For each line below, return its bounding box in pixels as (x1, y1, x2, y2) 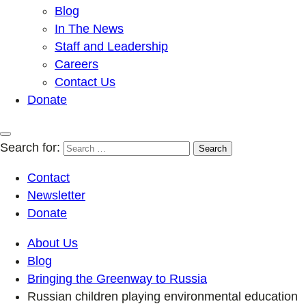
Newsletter (27, 188, 85, 202)
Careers (55, 57, 98, 71)
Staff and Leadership (55, 39, 168, 53)
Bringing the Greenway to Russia (27, 271, 207, 286)
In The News (55, 21, 124, 36)
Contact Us (55, 74, 115, 89)
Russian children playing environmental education (27, 289, 298, 303)
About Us (27, 236, 78, 250)
